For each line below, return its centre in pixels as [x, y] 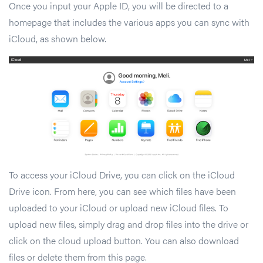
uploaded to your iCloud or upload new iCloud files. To [119, 208]
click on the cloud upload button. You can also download [124, 241]
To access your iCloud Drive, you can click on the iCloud [122, 175]
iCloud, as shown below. [58, 39]
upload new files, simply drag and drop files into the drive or [129, 224]
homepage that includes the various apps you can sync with [129, 22]
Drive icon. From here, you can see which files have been [122, 191]
